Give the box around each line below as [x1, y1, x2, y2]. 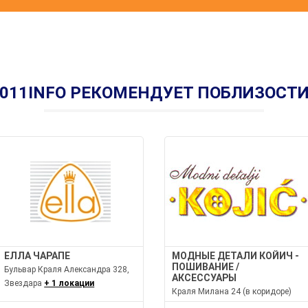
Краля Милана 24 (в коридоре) [172, 287, 291, 297]
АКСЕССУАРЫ [172, 272, 236, 284]
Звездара [4, 278, 45, 289]
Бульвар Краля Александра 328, [4, 265, 130, 275]
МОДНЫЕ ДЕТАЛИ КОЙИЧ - [172, 250, 299, 262]
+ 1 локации [44, 278, 95, 289]
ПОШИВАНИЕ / [172, 261, 239, 273]
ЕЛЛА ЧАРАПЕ [4, 250, 71, 262]
